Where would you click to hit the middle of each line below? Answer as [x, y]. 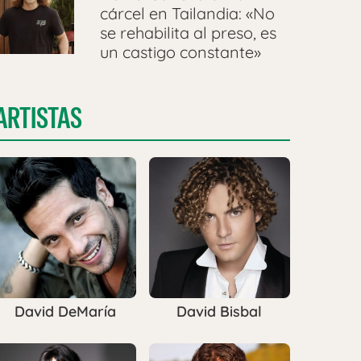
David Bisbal [220, 312]
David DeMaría [65, 312]
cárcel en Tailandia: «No [187, 14]
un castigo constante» [180, 52]
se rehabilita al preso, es [188, 33]
